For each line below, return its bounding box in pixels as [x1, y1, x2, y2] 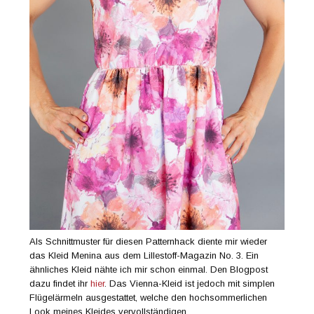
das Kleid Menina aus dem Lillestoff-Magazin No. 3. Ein [29, 250, 259, 261]
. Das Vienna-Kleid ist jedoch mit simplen [104, 278, 275, 289]
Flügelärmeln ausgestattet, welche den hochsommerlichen [29, 292, 268, 303]
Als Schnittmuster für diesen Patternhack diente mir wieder [29, 235, 268, 247]
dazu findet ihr [29, 278, 91, 289]
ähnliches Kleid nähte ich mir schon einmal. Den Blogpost [29, 264, 268, 275]
